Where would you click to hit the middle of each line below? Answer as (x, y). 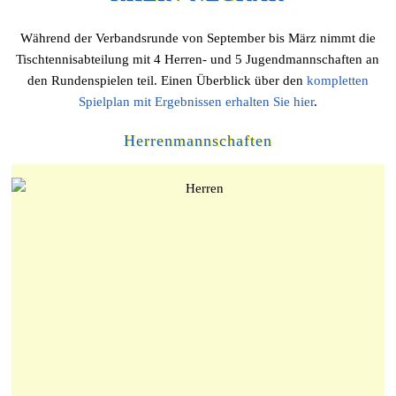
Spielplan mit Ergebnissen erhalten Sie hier (196, 102)
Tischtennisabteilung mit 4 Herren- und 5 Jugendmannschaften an (198, 59)
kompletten (337, 80)
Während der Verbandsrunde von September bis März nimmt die (198, 38)
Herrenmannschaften (198, 141)
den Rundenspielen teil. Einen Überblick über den (167, 80)
